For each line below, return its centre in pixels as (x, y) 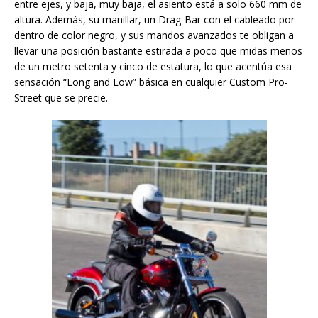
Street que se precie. (61, 98)
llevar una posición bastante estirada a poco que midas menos (158, 51)
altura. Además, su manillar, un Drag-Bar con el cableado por (154, 20)
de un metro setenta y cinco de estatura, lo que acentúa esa (153, 67)
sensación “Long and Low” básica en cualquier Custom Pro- (151, 82)
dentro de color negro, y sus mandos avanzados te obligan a (154, 35)
